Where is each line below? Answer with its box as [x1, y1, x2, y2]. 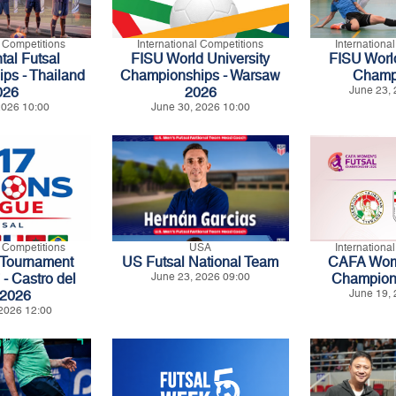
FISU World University [131, 49, 270, 67]
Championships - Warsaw [120, 66, 281, 84]
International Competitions [137, 37, 264, 50]
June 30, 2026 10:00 [150, 100, 250, 113]
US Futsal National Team [122, 253, 279, 270]
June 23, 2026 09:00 [150, 270, 250, 283]
